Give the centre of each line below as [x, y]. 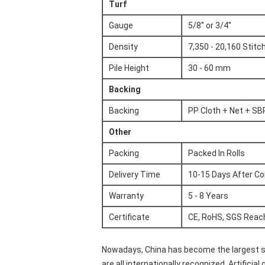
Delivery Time [135, 174]
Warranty [126, 196]
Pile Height [129, 68]
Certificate [129, 217]
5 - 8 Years [208, 196]
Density [123, 47]
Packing [124, 153]
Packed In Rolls [216, 153]
